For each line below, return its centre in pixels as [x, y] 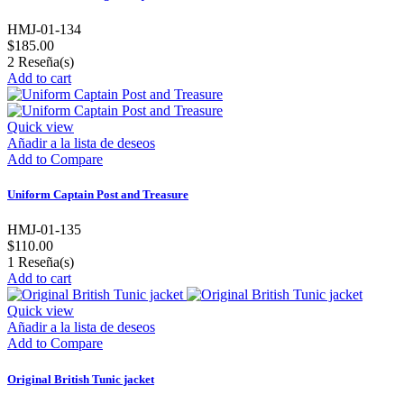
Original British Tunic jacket [81, 379]
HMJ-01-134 [44, 30]
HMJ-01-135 [44, 230]
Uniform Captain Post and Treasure [98, 195]
